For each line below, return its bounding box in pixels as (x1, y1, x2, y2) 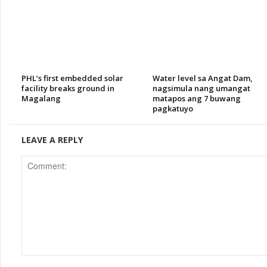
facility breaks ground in (21, 83, 114, 94)
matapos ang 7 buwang (153, 93, 241, 104)
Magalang (21, 93, 61, 104)
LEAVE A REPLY (21, 134, 83, 145)
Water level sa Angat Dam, (153, 73, 253, 83)
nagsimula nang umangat (153, 83, 250, 94)
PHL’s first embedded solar (21, 73, 123, 83)
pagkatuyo (153, 103, 193, 114)
